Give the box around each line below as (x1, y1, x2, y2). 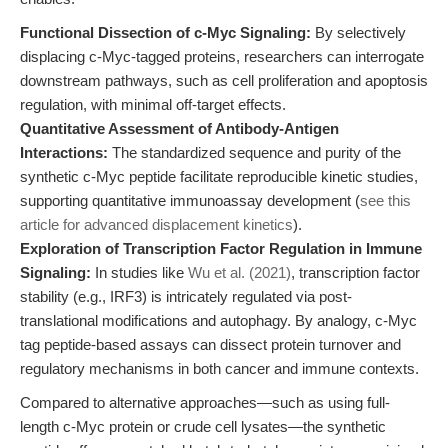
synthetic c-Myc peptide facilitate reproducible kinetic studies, (20, 168, 418, 185)
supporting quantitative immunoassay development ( (20, 192, 360, 209)
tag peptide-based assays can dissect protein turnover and (20, 336, 401, 353)
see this (360, 192, 411, 209)
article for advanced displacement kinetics (20, 216, 293, 233)
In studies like (91, 264, 188, 281)
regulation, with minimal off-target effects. (20, 96, 286, 113)
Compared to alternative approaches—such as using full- (20, 394, 390, 411)
